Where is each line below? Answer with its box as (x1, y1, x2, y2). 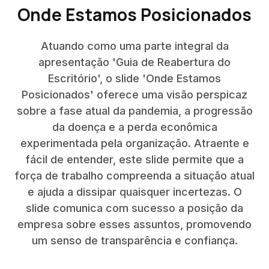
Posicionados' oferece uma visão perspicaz (22, 88, 247, 101)
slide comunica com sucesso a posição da (26, 202, 243, 214)
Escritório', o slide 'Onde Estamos (48, 72, 221, 85)
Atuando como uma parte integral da (40, 40, 229, 52)
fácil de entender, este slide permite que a (25, 153, 244, 166)
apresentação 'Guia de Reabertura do (38, 56, 231, 68)
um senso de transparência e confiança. (31, 234, 238, 247)
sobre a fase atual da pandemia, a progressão (16, 104, 253, 117)
